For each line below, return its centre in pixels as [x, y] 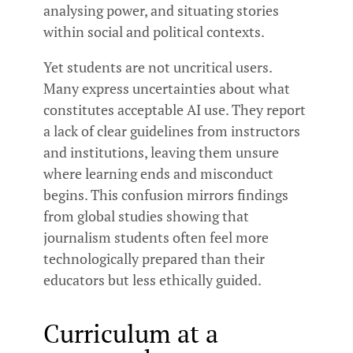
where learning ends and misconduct [158, 173]
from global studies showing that [146, 216]
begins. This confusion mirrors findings [166, 194]
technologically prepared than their [154, 258]
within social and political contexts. [154, 31]
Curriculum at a [131, 333]
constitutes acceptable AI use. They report [175, 109]
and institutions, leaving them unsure [161, 152]
